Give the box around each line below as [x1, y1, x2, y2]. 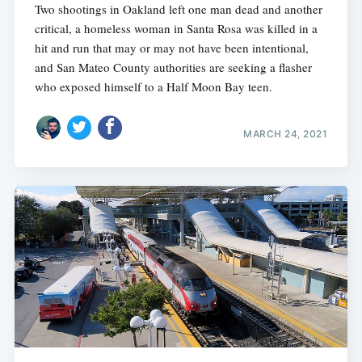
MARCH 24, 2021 [243, 128, 328, 141]
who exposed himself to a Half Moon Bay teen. [34, 78, 272, 95]
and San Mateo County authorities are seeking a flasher [34, 58, 312, 75]
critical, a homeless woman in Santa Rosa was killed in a [34, 19, 318, 36]
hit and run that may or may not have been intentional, [34, 39, 309, 56]
